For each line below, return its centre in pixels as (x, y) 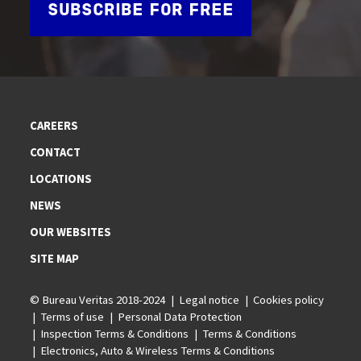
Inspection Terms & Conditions (115, 334)
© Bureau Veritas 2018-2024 (98, 300)
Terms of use (73, 317)
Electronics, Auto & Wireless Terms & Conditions (158, 351)
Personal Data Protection (180, 317)
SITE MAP (55, 259)
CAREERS (54, 126)
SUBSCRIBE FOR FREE (141, 11)
